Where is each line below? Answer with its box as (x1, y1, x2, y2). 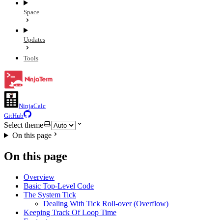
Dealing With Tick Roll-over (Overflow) (43, 199, 168, 208)
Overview (24, 172, 55, 181)
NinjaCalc (19, 102, 46, 110)
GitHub (4, 112, 24, 119)
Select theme (4, 121, 43, 129)
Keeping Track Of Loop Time (24, 208, 116, 217)
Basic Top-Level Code (24, 181, 94, 190)
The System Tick (24, 190, 76, 199)
